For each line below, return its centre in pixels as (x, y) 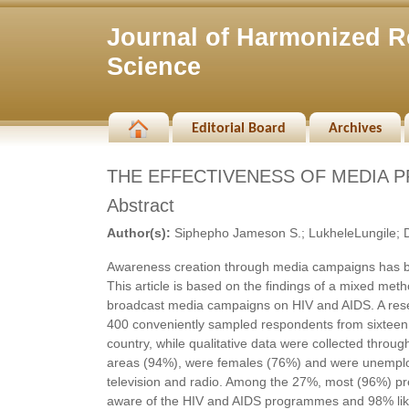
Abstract (141, 205)
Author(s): (139, 233)
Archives (355, 129)
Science (154, 67)
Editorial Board (239, 129)
